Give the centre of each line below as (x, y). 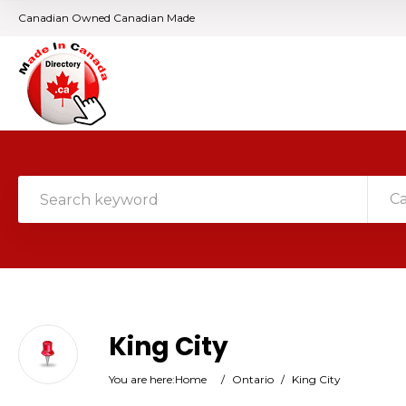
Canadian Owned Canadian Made (106, 18)
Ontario (253, 379)
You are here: (142, 379)
